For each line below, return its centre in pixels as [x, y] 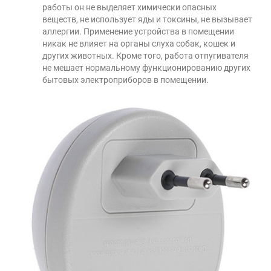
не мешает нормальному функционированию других [146, 68]
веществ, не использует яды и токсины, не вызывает [147, 20]
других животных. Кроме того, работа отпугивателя [145, 56]
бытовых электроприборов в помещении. [126, 80]
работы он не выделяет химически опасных [129, 8]
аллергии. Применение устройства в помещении [138, 32]
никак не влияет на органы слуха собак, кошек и [139, 44]
